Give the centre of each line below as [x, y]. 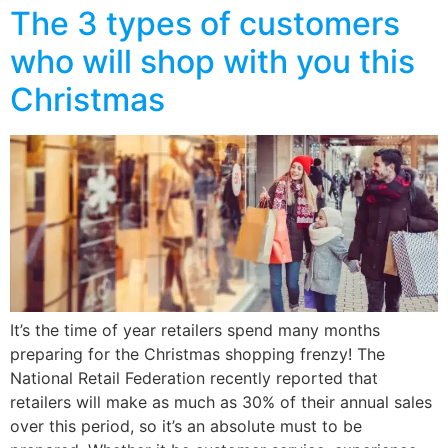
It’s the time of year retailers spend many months [195, 330]
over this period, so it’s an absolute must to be [186, 426]
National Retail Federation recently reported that [194, 378]
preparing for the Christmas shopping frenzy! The [197, 354]
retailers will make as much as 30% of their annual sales [221, 402]
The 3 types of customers [205, 24]
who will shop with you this [212, 62]
